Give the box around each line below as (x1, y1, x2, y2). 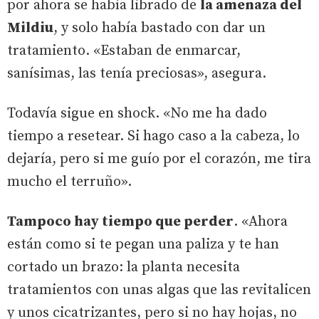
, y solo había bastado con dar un (53, 19, 266, 37)
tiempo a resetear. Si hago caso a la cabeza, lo (7, 127, 300, 145)
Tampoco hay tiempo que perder (7, 212, 234, 231)
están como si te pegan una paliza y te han (7, 235, 279, 253)
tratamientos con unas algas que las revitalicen (7, 281, 311, 299)
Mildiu (7, 19, 53, 37)
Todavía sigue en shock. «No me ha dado (7, 104, 267, 122)
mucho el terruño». (7, 172, 132, 191)
